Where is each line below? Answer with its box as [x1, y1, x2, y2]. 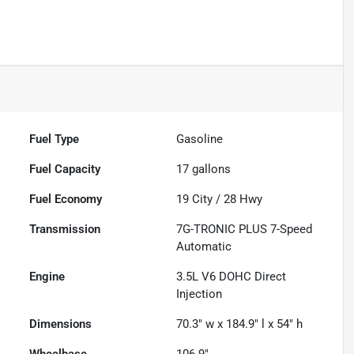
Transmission [29, 222, 101, 237]
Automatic [176, 239, 232, 254]
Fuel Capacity [29, 162, 101, 177]
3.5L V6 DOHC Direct [176, 269, 287, 284]
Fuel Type [29, 132, 80, 147]
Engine [29, 269, 66, 284]
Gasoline [176, 132, 224, 147]
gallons [189, 162, 232, 177]
